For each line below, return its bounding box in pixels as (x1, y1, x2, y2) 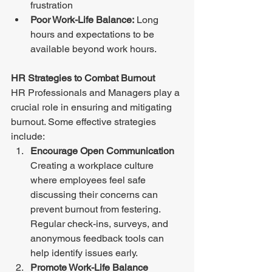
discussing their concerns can (30, 189, 160, 200)
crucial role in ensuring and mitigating (11, 101, 174, 113)
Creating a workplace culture (30, 160, 156, 171)
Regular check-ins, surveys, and (30, 218, 171, 229)
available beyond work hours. (30, 43, 158, 55)
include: (11, 131, 47, 142)
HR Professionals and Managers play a (11, 87, 182, 98)
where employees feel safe (30, 174, 148, 186)
